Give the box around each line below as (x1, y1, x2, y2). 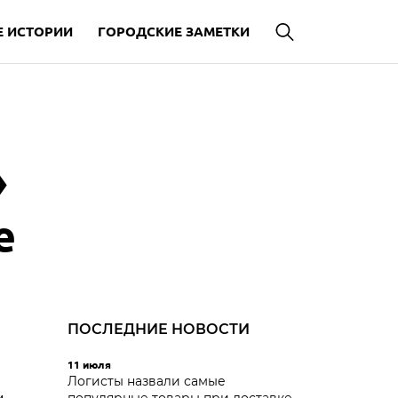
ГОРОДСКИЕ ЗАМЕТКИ (98, 22, 250, 40)
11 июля (68, 357, 111, 371)
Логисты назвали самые (68, 373, 226, 389)
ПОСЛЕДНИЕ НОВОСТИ (68, 321, 250, 338)
